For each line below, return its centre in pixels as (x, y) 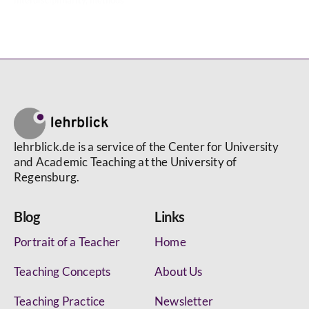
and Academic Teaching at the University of (126, 162)
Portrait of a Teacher (67, 242)
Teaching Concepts (62, 272)
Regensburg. (47, 177)
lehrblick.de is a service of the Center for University (146, 147)
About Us (179, 272)
